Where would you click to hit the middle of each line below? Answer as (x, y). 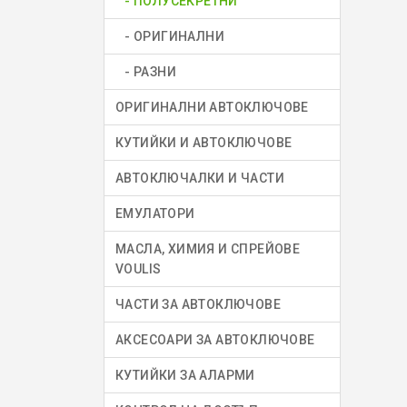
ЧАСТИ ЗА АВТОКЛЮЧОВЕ (198, 305)
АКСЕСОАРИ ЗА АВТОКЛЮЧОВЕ (215, 340)
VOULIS (139, 269)
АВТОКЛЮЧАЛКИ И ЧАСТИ (200, 179)
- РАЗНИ (146, 72)
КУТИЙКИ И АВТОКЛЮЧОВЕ (204, 143)
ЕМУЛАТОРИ (155, 214)
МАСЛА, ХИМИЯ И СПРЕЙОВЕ (208, 249)
